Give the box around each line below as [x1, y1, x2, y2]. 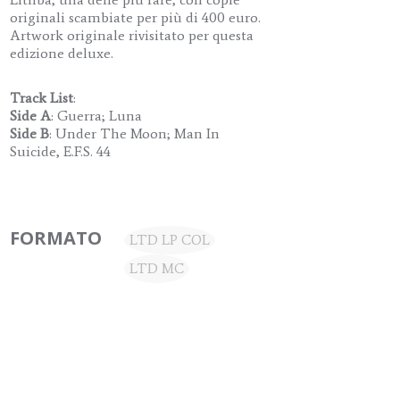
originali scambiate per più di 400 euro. [10, 9, 262, 27]
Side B [10, 125, 50, 143]
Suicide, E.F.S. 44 [10, 143, 112, 161]
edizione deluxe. [10, 45, 114, 62]
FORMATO [10, 226, 103, 251]
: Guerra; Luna [51, 107, 143, 125]
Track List [10, 89, 74, 107]
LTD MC [129, 260, 185, 278]
